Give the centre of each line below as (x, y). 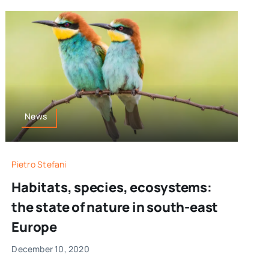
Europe (35, 227)
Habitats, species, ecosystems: (112, 188)
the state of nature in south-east (115, 207)
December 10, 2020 (50, 249)
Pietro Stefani (39, 165)
